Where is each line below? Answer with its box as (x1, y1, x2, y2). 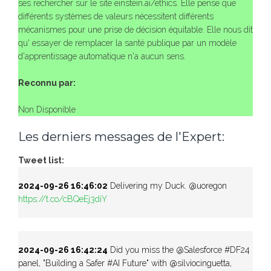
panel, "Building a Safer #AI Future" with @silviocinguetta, (18, 258, 232, 268)
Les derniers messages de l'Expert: (18, 129, 224, 144)
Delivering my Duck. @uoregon (108, 180, 227, 191)
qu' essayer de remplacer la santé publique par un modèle (18, 38, 237, 48)
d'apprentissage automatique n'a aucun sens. (18, 51, 186, 61)
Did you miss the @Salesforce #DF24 (108, 244, 250, 255)
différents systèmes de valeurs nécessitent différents (18, 11, 214, 21)
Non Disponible (18, 104, 76, 114)
